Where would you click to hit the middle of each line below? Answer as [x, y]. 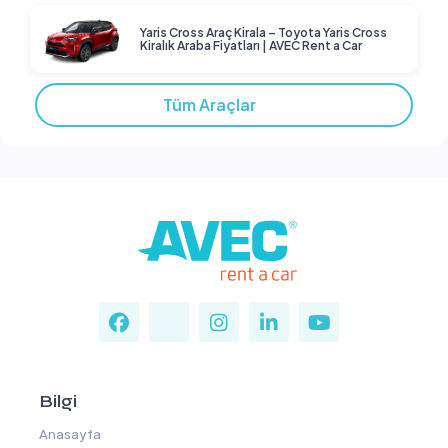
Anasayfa [68, 433]
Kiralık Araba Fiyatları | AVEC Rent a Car [251, 46]
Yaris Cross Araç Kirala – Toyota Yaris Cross [263, 33]
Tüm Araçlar [214, 105]
